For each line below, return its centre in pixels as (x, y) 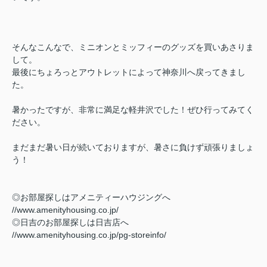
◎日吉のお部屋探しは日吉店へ (70, 223)
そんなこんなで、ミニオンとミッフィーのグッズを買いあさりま (133, 47)
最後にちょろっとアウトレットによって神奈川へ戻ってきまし (129, 72)
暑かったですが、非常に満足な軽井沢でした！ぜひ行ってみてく (133, 110)
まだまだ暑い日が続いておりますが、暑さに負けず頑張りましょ (133, 148)
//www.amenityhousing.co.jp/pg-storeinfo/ (89, 235)
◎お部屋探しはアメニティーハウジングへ (91, 198)
